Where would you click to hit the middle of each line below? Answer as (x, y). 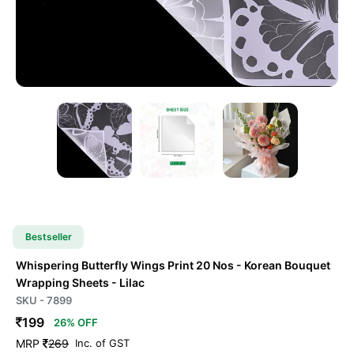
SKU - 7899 (44, 301)
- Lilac (128, 283)
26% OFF (76, 322)
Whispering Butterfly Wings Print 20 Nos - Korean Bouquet (173, 265)
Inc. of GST (102, 343)
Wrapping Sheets (62, 283)
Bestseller (48, 237)
